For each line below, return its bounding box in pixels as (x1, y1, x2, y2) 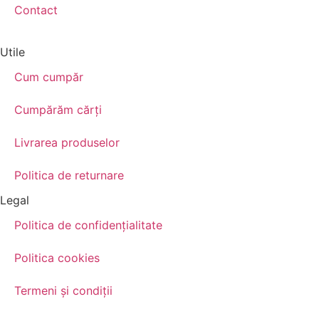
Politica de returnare (14, 168, 124, 183)
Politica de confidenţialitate (14, 218, 162, 233)
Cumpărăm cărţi (14, 103, 102, 117)
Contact (14, 3, 58, 18)
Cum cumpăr (14, 70, 83, 85)
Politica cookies (14, 251, 100, 266)
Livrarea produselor (14, 135, 120, 150)
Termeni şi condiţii (14, 283, 113, 298)
